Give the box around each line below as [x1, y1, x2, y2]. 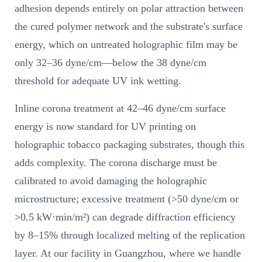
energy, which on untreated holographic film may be [15, 38, 237, 50]
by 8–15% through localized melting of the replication [15, 229, 245, 241]
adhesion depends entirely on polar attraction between [15, 2, 243, 14]
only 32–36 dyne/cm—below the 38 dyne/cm [15, 56, 206, 68]
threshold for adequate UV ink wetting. [15, 74, 181, 87]
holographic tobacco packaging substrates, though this [15, 138, 244, 150]
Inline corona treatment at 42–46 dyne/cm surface [15, 102, 226, 114]
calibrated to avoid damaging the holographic [15, 174, 207, 187]
